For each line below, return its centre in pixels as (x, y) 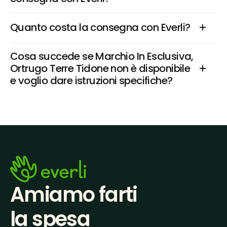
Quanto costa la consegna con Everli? (100, 27)
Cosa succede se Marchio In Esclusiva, (102, 56)
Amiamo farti (74, 195)
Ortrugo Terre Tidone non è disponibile (100, 68)
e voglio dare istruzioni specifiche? (91, 81)
